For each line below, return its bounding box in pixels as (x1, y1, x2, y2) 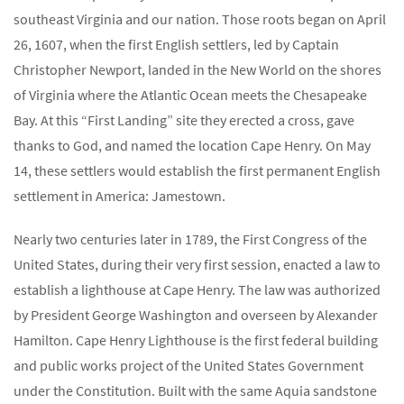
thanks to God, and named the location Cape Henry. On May (14, 136, 371, 154)
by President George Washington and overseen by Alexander (14, 306, 378, 324)
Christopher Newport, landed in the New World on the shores (14, 60, 381, 78)
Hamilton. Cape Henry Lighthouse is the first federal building (14, 331, 378, 349)
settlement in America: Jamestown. (14, 187, 225, 205)
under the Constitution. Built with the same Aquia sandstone (14, 381, 377, 399)
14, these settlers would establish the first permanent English (14, 161, 381, 179)
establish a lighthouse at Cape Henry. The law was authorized (14, 280, 381, 298)
